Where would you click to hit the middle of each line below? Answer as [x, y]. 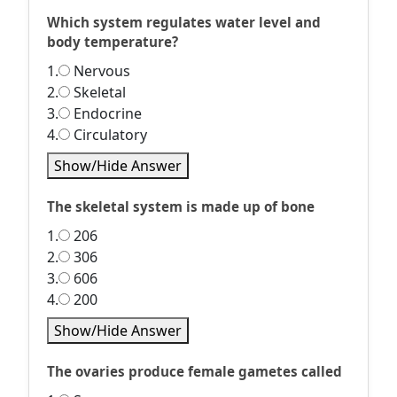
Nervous [100, 71]
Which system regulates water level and [184, 22]
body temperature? [113, 42]
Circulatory [109, 135]
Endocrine [106, 113]
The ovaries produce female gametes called [195, 371]
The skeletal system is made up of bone [181, 206]
